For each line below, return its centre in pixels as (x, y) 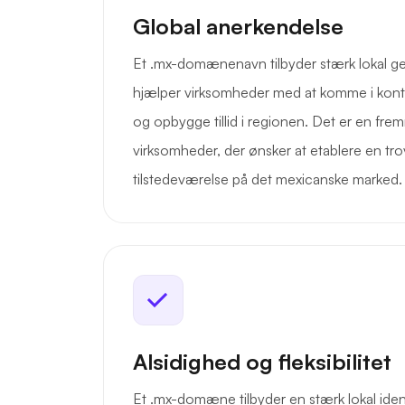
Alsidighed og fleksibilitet (262, 362)
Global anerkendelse (238, 27)
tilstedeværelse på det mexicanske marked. (268, 179)
